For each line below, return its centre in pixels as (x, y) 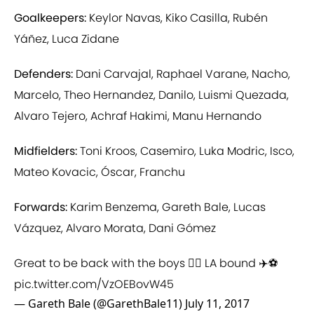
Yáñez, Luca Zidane (67, 39)
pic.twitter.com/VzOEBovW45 (94, 285)
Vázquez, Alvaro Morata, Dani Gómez (115, 228)
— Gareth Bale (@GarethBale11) (100, 304)
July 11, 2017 (217, 304)
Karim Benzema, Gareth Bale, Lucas (166, 207)
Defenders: (43, 74)
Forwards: (41, 207)
